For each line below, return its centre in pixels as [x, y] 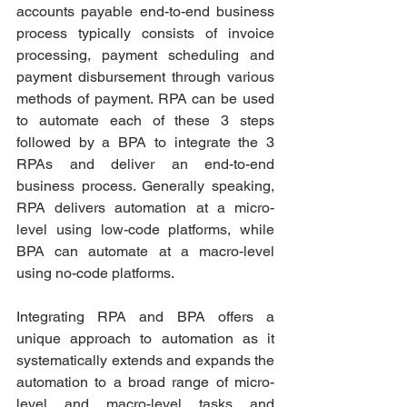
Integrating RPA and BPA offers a [145, 317]
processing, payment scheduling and [145, 55]
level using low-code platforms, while [145, 230]
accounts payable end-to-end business [145, 12]
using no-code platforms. [95, 273]
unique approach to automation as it [145, 339]
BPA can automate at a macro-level [145, 252]
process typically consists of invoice [145, 34]
